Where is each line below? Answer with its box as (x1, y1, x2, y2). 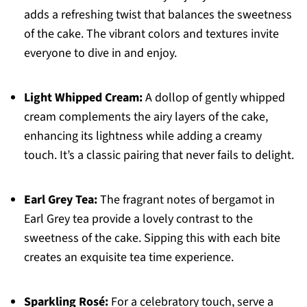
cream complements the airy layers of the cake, (23, 108, 268, 126)
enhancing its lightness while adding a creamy (23, 127, 262, 145)
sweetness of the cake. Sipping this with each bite (23, 230, 280, 247)
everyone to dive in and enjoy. (23, 45, 177, 62)
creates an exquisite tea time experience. (23, 249, 234, 267)
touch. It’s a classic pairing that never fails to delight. (23, 147, 294, 164)
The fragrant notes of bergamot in (97, 191, 275, 209)
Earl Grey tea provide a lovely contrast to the (23, 210, 253, 228)
